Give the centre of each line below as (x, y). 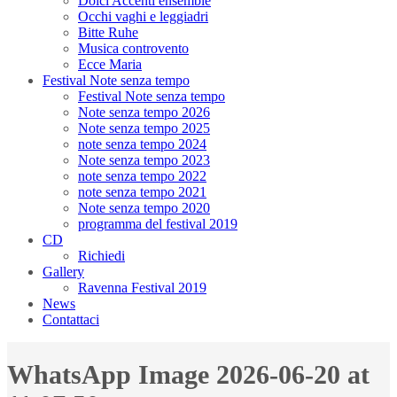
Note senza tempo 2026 (144, 112)
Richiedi (101, 256)
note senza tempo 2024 (142, 144)
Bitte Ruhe (108, 32)
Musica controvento (133, 48)
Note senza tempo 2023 (144, 160)
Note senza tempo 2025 (144, 128)
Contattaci (71, 319)
